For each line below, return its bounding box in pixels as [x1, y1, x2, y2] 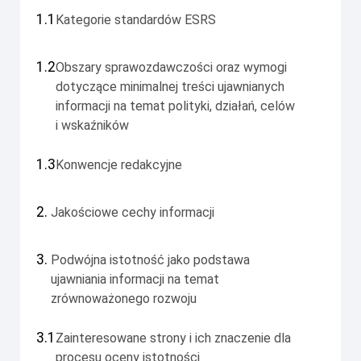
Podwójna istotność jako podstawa [51, 251, 250, 268]
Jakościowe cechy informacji [51, 204, 214, 220]
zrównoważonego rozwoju [51, 290, 197, 306]
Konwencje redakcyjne [56, 156, 182, 172]
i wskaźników [56, 117, 129, 133]
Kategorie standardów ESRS [56, 11, 216, 27]
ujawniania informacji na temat [51, 271, 219, 287]
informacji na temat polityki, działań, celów [56, 98, 295, 114]
